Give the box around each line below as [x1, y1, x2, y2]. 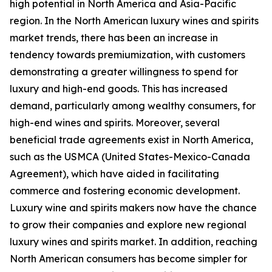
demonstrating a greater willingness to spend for [10, 66, 238, 78]
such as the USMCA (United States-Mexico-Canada [10, 151, 250, 163]
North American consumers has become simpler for [10, 253, 247, 265]
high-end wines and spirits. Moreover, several [10, 117, 220, 129]
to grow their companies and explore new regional [10, 219, 246, 231]
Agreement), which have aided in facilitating [10, 168, 219, 180]
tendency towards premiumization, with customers [10, 49, 245, 61]
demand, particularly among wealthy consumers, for [10, 100, 256, 112]
